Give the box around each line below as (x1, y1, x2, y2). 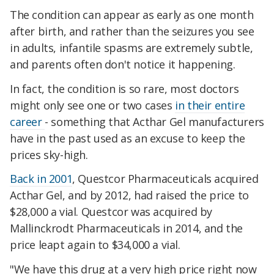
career (10, 114, 45, 129)
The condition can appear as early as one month (10, 7, 254, 22)
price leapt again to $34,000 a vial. (10, 237, 180, 253)
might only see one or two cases (10, 97, 176, 113)
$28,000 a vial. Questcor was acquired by (10, 204, 213, 220)
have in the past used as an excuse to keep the (10, 130, 245, 146)
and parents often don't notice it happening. (10, 56, 235, 72)
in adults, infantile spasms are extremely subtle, (10, 40, 253, 55)
